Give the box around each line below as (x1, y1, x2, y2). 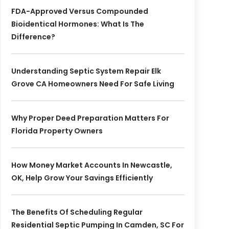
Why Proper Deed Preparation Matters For (11, 112, 169, 123)
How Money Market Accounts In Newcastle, (11, 159, 172, 170)
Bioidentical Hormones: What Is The (11, 18, 144, 29)
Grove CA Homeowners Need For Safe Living (11, 78, 174, 89)
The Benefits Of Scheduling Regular (11, 207, 143, 217)
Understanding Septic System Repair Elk (11, 65, 161, 76)
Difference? (11, 31, 55, 42)
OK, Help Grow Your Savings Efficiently (11, 172, 153, 183)
